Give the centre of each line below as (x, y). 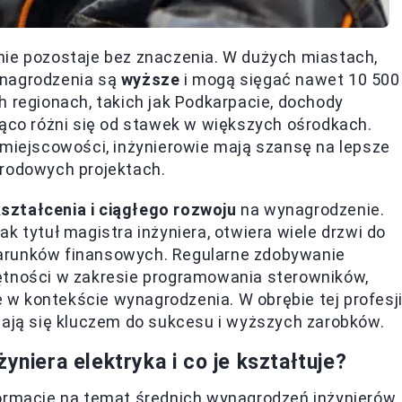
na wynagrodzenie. (310, 210)
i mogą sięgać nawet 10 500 (290, 79)
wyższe (150, 79)
